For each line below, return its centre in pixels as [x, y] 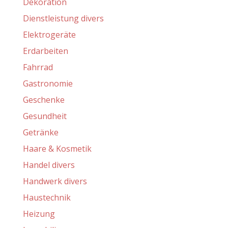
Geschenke [44, 100]
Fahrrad [38, 67]
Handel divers [49, 165]
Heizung [39, 214]
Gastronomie [48, 83]
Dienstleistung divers [63, 18]
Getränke [40, 132]
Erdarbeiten [45, 51]
